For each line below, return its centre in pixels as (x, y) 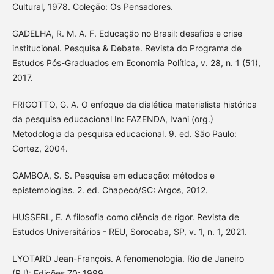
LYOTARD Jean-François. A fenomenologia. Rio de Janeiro (128, 258)
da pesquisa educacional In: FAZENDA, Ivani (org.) (113, 119)
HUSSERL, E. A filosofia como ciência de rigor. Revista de (125, 217)
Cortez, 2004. (40, 148)
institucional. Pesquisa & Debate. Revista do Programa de (127, 48)
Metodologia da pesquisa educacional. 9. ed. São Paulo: (124, 133)
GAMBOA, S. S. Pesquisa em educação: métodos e (113, 175)
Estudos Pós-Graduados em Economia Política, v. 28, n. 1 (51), (136, 62)
